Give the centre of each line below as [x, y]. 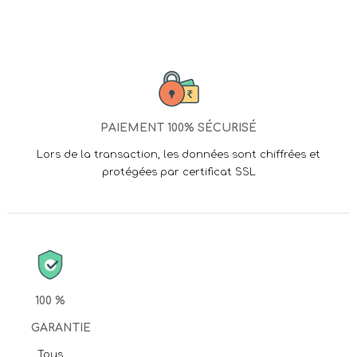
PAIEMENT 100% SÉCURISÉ [178, 128]
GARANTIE [61, 328]
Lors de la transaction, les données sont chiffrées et [178, 155]
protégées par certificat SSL [178, 172]
